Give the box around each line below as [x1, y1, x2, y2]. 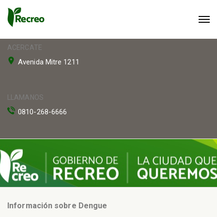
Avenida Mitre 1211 [18, 58, 79, 66]
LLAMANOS [7, 93, 44, 101]
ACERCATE [7, 44, 42, 51]
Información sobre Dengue [7, 201, 108, 210]
